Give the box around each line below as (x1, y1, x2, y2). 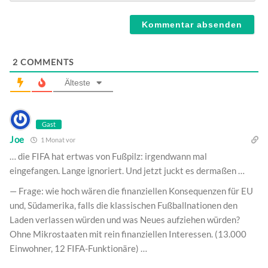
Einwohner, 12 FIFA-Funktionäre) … (10, 242, 147, 254)
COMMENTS (18, 56, 74, 67)
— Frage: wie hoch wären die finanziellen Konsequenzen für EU (10, 185, 253, 196)
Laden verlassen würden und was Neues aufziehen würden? (10, 214, 240, 225)
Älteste (65, 77, 90, 87)
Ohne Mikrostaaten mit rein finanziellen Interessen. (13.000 (10, 228, 246, 239)
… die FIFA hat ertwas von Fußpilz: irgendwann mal (10, 150, 207, 162)
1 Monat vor (39, 135, 76, 144)
